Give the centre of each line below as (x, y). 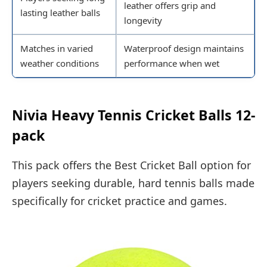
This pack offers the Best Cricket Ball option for (131, 165)
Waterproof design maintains (184, 49)
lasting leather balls (60, 13)
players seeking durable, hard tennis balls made (133, 183)
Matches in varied (57, 49)
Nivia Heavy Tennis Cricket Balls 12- (133, 115)
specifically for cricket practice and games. (119, 201)
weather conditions (60, 63)
